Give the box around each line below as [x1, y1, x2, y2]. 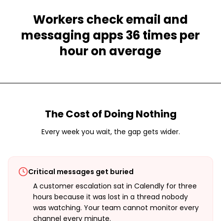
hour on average [60, 43, 161, 59]
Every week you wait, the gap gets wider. [41, 127, 180, 137]
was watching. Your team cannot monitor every [33, 203, 199, 213]
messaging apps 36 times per [21, 27, 200, 43]
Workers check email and [33, 11, 188, 28]
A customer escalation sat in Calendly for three [33, 181, 197, 191]
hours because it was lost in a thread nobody [33, 192, 188, 202]
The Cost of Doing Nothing [44, 107, 177, 121]
